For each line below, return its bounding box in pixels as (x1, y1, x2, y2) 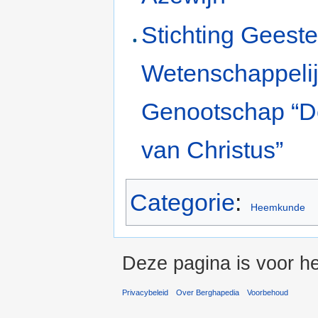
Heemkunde (250, 201, 305, 213)
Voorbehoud (247, 288, 289, 297)
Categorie (130, 188, 235, 216)
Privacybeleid (122, 288, 168, 297)
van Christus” (141, 136, 284, 163)
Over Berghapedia (176, 288, 240, 297)
